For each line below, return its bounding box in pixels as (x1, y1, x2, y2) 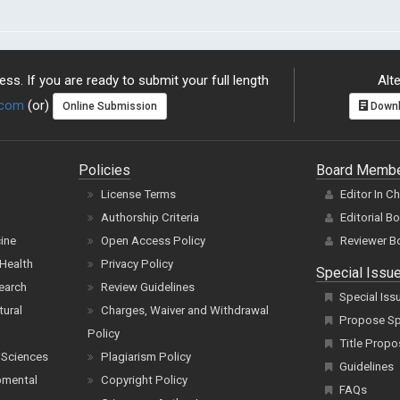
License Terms (101, 187, 177, 201)
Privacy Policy (101, 257, 174, 271)
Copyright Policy (101, 373, 188, 387)
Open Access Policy (101, 234, 206, 247)
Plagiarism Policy (101, 350, 192, 363)
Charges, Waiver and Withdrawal (101, 304, 270, 317)
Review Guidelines (101, 280, 196, 294)
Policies (79, 162, 131, 179)
